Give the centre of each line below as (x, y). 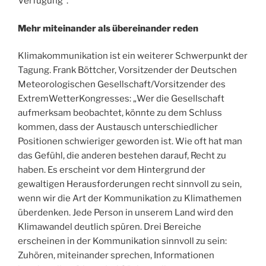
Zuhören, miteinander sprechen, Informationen (116, 256)
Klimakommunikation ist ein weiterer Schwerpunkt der (133, 56)
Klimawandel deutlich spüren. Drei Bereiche (110, 227)
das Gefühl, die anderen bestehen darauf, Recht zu (122, 156)
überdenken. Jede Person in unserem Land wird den (126, 213)
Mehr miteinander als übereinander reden (108, 28)
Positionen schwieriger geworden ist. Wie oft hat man (130, 142)
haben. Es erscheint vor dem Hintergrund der (112, 170)
